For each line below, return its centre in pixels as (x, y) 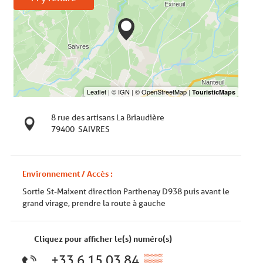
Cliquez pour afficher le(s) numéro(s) (103, 238)
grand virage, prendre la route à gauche (94, 203)
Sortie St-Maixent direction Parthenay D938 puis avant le (126, 191)
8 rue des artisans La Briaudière (107, 117)
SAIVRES (94, 129)
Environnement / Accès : (68, 173)
